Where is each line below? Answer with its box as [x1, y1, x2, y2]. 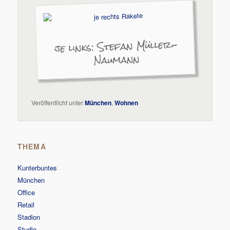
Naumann [93, 49, 140, 70]
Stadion [17, 212, 41, 222]
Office [17, 187, 35, 197]
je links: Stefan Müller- [54, 34, 178, 58]
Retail [17, 199, 35, 209]
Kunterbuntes [17, 162, 57, 172]
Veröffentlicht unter [31, 98, 84, 107]
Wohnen [114, 98, 139, 108]
